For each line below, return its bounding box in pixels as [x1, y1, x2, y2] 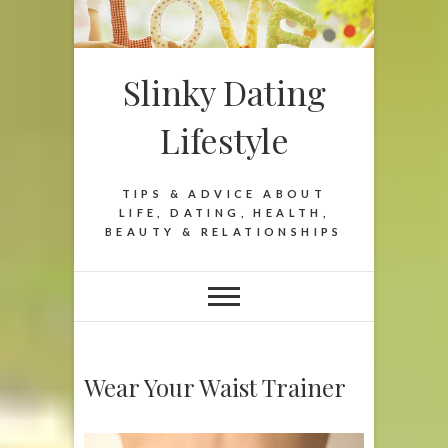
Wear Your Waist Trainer [84, 370, 346, 403]
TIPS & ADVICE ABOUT [121, 186, 327, 200]
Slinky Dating [122, 68, 326, 115]
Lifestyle [159, 116, 289, 163]
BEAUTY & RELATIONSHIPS [105, 224, 343, 238]
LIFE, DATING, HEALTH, [118, 205, 330, 219]
